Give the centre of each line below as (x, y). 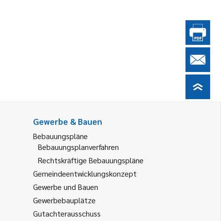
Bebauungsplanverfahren (78, 147)
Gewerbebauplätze (64, 200)
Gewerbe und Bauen (66, 187)
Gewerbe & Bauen (68, 121)
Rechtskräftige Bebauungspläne (91, 160)
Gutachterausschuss (67, 213)
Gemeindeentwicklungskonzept (85, 173)
